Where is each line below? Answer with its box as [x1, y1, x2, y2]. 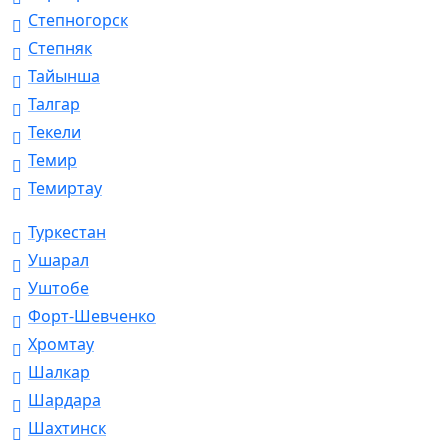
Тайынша [28, 65, 100, 88]
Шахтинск [28, 417, 106, 440]
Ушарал [28, 249, 89, 272]
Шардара [28, 389, 101, 412]
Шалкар [28, 361, 90, 384]
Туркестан [28, 221, 106, 244]
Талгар [28, 93, 80, 116]
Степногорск [28, 9, 128, 32]
